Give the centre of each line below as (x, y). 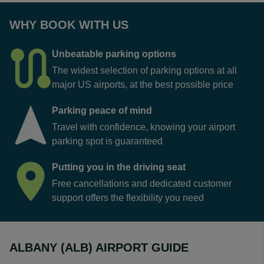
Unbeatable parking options (114, 54)
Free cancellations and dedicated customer (142, 184)
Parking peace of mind (102, 110)
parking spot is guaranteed (107, 141)
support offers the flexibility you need (128, 198)
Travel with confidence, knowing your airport (143, 127)
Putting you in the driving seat (119, 167)
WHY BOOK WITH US (69, 25)
